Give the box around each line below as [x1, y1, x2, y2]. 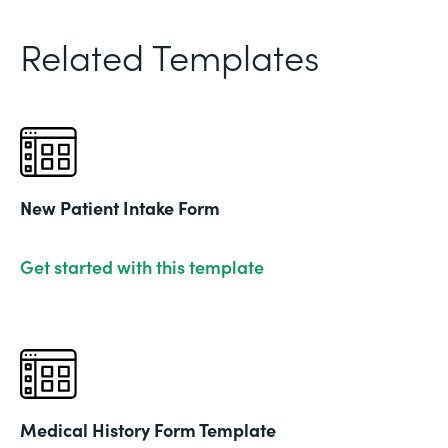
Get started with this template [20, 253, 264, 279]
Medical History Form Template [20, 416, 276, 442]
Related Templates [20, 29, 319, 81]
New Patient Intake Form [20, 194, 220, 220]
